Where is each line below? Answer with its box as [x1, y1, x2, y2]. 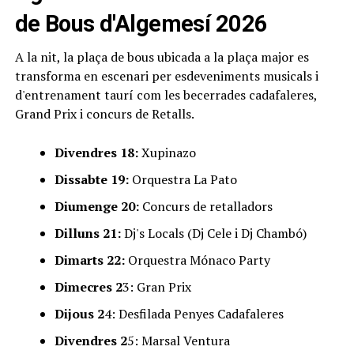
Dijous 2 [54, 304, 104, 322]
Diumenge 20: [54, 197, 139, 215]
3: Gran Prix [122, 277, 191, 296]
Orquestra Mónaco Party [124, 250, 270, 269]
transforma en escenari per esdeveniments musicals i [14, 66, 318, 85]
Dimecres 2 [54, 277, 122, 296]
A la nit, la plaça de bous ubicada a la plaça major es [14, 47, 309, 66]
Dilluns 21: [54, 224, 121, 242]
